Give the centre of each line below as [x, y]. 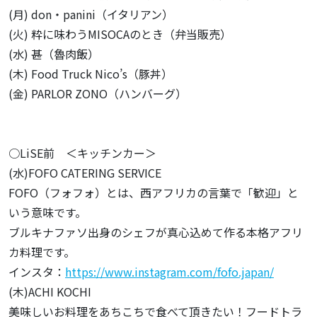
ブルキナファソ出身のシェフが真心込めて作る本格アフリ [156, 232]
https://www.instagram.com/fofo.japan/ [169, 272]
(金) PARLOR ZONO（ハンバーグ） [98, 93]
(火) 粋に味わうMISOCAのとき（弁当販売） [120, 34]
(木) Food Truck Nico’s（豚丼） [91, 74]
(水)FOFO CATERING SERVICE [85, 173]
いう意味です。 [47, 212]
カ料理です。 [42, 252]
